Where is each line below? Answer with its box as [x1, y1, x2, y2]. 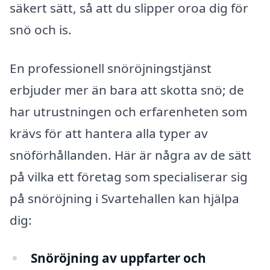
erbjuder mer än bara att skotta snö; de [10, 81, 244, 98]
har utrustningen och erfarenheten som [10, 102, 247, 120]
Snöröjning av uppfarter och [30, 250, 206, 267]
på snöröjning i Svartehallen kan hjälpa [10, 189, 239, 207]
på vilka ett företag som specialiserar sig [10, 168, 248, 185]
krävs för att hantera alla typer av [10, 124, 208, 142]
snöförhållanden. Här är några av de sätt [10, 146, 251, 163]
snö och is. [10, 20, 72, 38]
